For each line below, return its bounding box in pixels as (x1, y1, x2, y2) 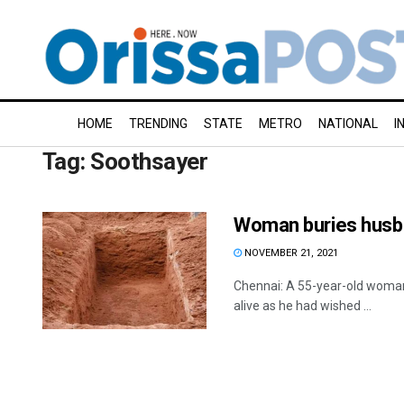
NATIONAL (318, 116, 378, 131)
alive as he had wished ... (234, 298, 372, 313)
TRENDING (129, 116, 188, 131)
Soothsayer (90, 148, 208, 175)
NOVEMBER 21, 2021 (242, 247, 338, 259)
